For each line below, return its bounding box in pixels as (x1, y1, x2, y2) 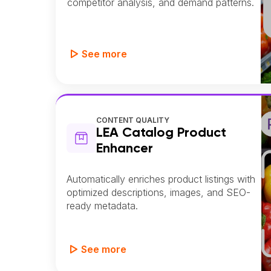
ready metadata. (67, 199, 138, 212)
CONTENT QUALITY (96, 115, 170, 125)
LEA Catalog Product (96, 126, 227, 140)
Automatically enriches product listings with (67, 172, 255, 185)
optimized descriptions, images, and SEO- (67, 186, 250, 198)
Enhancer (96, 142, 154, 155)
